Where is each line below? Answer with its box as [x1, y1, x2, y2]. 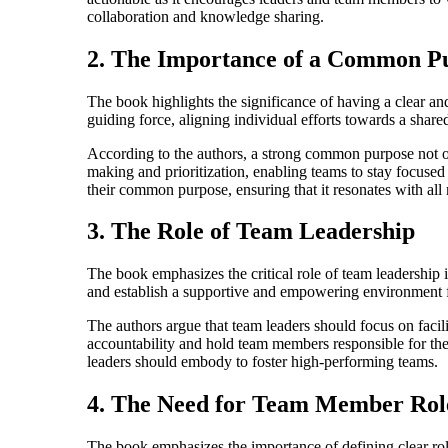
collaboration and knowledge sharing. [87, 7, 324, 25]
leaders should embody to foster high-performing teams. [87, 353, 438, 371]
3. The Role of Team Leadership [87, 218, 415, 245]
